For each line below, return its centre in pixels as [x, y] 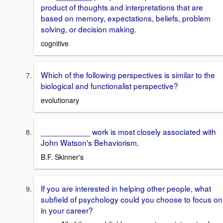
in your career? [67, 210]
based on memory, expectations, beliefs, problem [126, 18]
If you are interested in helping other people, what [126, 188]
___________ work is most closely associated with [128, 131]
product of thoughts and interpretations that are [122, 7]
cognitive [55, 44]
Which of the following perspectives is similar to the [128, 75]
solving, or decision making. [89, 29]
